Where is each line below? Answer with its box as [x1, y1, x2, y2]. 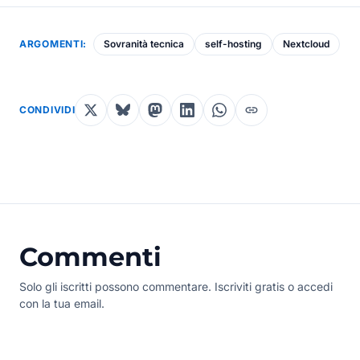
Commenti [19, 240, 162, 272]
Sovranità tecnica [104, 37, 185, 50]
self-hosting [205, 37, 263, 50]
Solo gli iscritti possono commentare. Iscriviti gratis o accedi [19, 279, 333, 293]
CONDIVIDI [19, 103, 76, 116]
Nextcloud [283, 37, 330, 50]
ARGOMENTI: [19, 37, 88, 50]
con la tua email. [19, 296, 104, 310]
